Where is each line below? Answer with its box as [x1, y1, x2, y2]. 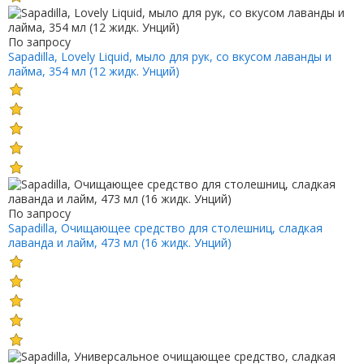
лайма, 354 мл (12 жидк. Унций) [7, 63, 180, 79]
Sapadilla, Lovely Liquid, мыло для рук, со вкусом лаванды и [7, 48, 331, 64]
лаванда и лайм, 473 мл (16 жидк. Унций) [7, 235, 232, 251]
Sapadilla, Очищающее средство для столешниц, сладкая [7, 220, 323, 236]
